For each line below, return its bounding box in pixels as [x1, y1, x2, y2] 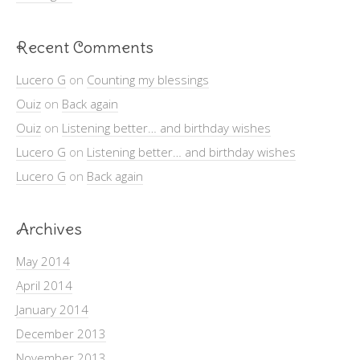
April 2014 [16, 276, 72, 293]
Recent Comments [16, 36, 153, 57]
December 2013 [16, 325, 106, 342]
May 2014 [16, 252, 70, 269]
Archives [16, 218, 82, 239]
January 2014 [16, 301, 88, 317]
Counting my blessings [87, 71, 209, 88]
